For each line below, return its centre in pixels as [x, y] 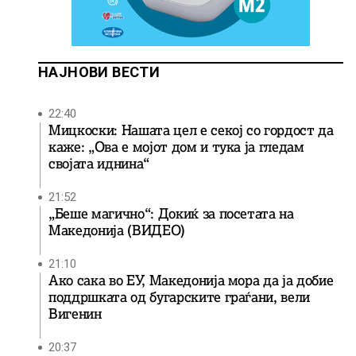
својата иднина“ [99, 164]
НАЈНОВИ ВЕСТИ [99, 72]
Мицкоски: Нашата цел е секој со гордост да [191, 130]
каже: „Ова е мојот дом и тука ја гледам [176, 147]
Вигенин [75, 314]
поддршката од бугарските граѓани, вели [180, 297]
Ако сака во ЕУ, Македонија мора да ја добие [191, 281]
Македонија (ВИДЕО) [117, 230]
